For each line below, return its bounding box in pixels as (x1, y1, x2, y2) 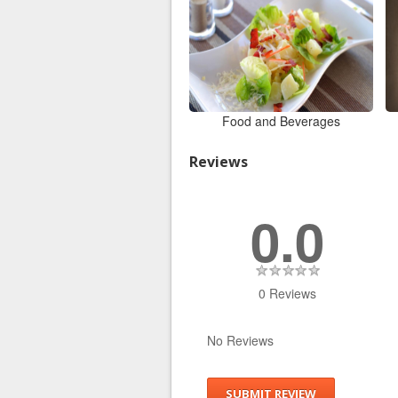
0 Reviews (259, 284, 316, 302)
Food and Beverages (221, 112, 340, 130)
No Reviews (207, 331, 274, 349)
